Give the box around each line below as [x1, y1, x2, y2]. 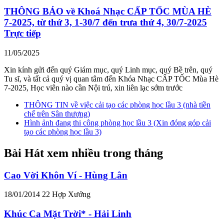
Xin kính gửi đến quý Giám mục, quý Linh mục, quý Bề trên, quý [4, 65, 212, 74]
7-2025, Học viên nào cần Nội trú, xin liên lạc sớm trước [4, 83, 182, 92]
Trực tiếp [4, 28, 41, 39]
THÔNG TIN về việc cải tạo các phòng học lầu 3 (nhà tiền [24, 100, 210, 109]
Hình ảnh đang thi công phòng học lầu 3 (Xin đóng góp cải [24, 118, 211, 127]
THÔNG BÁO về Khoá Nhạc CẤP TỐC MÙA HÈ [4, 6, 211, 17]
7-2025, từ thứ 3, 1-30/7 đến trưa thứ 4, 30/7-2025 [4, 17, 207, 28]
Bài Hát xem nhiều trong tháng [4, 146, 163, 159]
